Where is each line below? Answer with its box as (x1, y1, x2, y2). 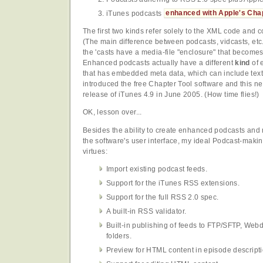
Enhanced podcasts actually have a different (83, 59, 235, 68)
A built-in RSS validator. (106, 207, 187, 216)
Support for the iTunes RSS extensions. (106, 179, 240, 188)
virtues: (83, 147, 107, 156)
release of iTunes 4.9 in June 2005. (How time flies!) (83, 90, 259, 99)
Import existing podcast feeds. (106, 165, 208, 174)
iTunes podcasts (106, 9, 164, 18)
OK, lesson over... (83, 108, 142, 117)
